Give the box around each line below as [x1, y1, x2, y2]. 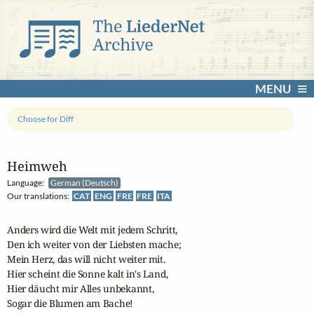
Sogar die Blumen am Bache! [7, 296, 134, 310]
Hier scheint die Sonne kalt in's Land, [7, 267, 168, 281]
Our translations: [7, 191, 72, 202]
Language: [7, 177, 48, 189]
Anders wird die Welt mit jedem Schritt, [7, 223, 178, 237]
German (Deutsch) [50, 177, 121, 189]
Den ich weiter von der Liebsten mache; [7, 238, 182, 252]
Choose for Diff [18, 114, 74, 125]
